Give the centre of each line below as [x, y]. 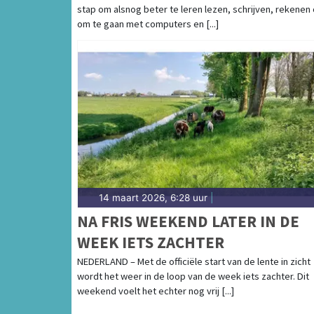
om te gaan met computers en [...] [148, 23]
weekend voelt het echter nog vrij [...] [156, 291]
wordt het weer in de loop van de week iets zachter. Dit [193, 276]
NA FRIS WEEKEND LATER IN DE [188, 221]
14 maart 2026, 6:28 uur [153, 197]
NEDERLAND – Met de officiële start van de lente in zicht [194, 261]
